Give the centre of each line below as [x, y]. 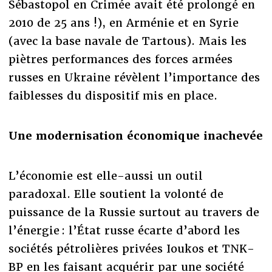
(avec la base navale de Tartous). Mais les [127, 41]
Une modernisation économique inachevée [135, 136]
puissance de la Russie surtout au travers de [134, 212]
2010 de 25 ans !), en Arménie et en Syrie [123, 23]
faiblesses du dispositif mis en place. [113, 96]
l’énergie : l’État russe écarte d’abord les [124, 231]
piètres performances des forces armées [120, 59]
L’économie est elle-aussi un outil [105, 176]
